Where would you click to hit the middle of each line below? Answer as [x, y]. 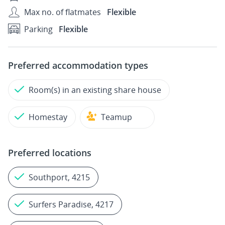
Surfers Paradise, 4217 [71, 204]
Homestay [48, 117]
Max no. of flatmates [63, 12]
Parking [38, 29]
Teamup [117, 117]
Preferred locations [50, 153]
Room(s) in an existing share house [95, 90]
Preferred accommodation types [78, 65]
